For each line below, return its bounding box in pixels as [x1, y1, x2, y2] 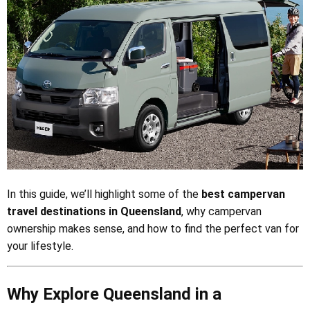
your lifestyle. [7, 239, 73, 253]
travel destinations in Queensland [7, 204, 181, 218]
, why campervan [181, 204, 262, 218]
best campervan [201, 187, 285, 201]
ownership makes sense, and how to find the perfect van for [7, 221, 299, 235]
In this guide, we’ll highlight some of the [7, 187, 201, 201]
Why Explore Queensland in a [7, 284, 221, 304]
